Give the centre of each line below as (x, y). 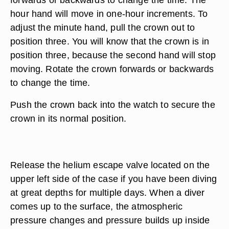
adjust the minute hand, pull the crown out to (103, 27)
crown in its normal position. (68, 118)
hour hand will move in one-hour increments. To (109, 14)
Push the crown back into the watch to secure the (113, 105)
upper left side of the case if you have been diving (114, 179)
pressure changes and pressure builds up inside (110, 220)
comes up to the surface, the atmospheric (97, 206)
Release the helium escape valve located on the (110, 165)
